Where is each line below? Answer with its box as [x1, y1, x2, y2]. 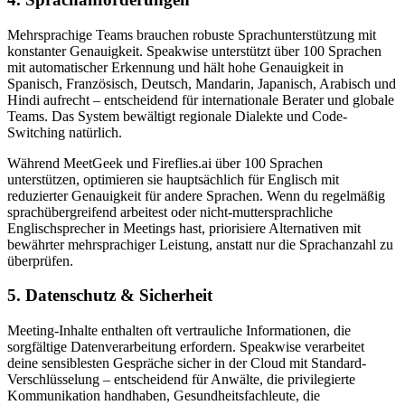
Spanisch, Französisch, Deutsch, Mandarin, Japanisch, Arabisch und [7, 75, 396, 91]
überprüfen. [7, 252, 73, 268]
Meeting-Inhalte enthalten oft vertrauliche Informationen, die [7, 323, 351, 339]
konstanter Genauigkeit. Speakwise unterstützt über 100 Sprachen [7, 42, 381, 59]
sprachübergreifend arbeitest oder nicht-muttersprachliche [7, 203, 333, 220]
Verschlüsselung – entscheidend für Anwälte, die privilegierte [7, 372, 355, 388]
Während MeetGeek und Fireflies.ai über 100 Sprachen [7, 155, 323, 171]
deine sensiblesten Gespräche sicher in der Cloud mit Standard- [7, 355, 366, 372]
